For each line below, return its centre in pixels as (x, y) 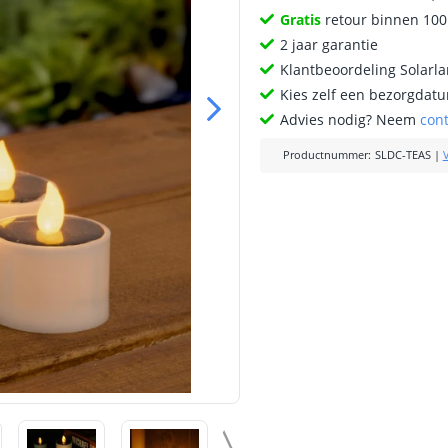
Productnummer (325, 155)
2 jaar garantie (329, 44)
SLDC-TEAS (402, 155)
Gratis (301, 19)
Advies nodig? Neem (350, 119)
